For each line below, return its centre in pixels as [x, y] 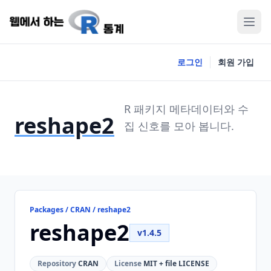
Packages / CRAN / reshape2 [80, 210]
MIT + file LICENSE [175, 263]
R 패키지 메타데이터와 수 [186, 109]
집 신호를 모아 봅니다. [179, 126]
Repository [57, 263]
